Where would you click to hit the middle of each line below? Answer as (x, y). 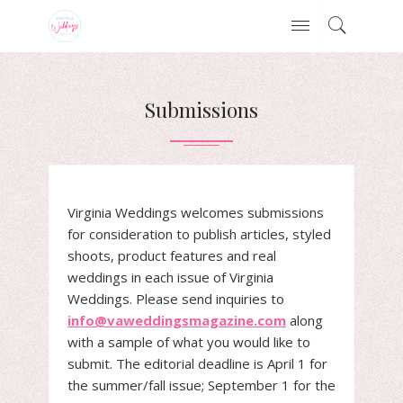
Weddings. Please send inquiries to (176, 299)
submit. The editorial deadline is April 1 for (197, 363)
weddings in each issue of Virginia (170, 277)
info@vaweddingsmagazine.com (177, 320)
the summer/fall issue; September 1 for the (201, 385)
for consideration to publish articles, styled (199, 234)
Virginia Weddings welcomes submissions (196, 212)
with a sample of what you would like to (189, 342)
